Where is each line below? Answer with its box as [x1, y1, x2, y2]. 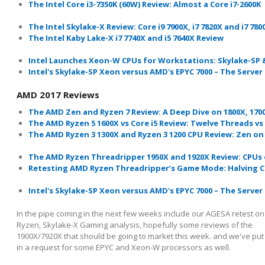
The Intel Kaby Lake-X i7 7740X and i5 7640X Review [28, 33, 224, 44]
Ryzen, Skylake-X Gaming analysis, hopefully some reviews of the [17, 219, 253, 231]
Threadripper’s [115, 163, 175, 174]
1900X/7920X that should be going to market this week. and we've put [17, 231, 264, 242]
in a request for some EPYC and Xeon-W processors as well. [17, 242, 231, 253]
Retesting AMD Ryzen [28, 163, 115, 174]
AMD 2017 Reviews [17, 89, 99, 101]
